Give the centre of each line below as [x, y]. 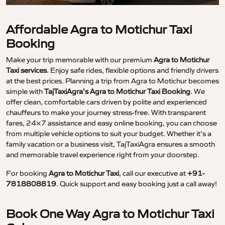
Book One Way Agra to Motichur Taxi [110, 214]
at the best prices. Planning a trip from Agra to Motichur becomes [113, 81]
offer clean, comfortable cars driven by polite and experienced [106, 102]
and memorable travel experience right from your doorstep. [103, 155]
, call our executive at [153, 174]
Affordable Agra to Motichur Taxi [99, 30]
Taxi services [26, 71]
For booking [27, 174]
